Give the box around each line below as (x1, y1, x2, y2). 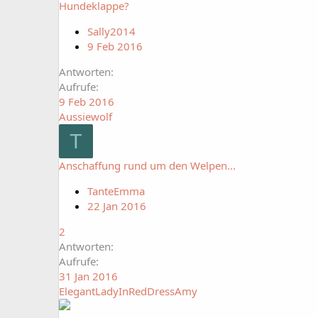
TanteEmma (87, 184, 145, 198)
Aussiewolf (59, 109, 112, 124)
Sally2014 (87, 24, 136, 38)
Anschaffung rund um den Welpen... (59, 158, 236, 172)
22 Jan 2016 (87, 199, 146, 213)
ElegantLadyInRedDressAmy (59, 284, 197, 298)
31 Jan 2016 (59, 269, 118, 283)
